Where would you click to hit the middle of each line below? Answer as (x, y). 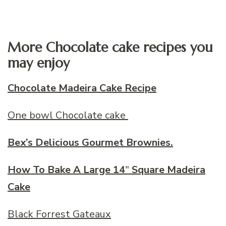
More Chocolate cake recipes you (110, 47)
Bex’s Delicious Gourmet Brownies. (90, 142)
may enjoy (39, 63)
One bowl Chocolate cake (68, 115)
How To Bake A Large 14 (66, 169)
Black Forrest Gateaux (59, 214)
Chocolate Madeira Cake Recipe (82, 88)
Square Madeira (167, 169)
